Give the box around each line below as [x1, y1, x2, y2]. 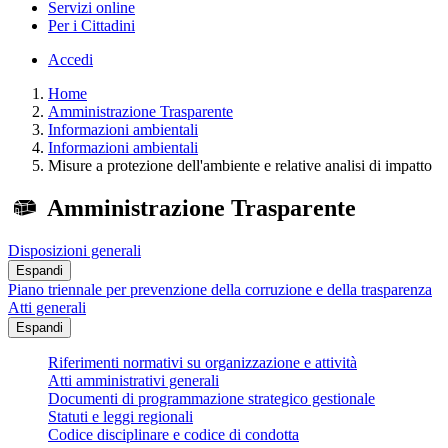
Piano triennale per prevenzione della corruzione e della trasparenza [8, 281, 432, 299]
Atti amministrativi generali [48, 372, 219, 390]
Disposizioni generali [8, 242, 141, 260]
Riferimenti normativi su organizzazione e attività [48, 354, 357, 372]
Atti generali [8, 299, 86, 317]
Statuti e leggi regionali [48, 408, 193, 426]
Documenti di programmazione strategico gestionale [48, 390, 375, 408]
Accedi [48, 51, 93, 69]
